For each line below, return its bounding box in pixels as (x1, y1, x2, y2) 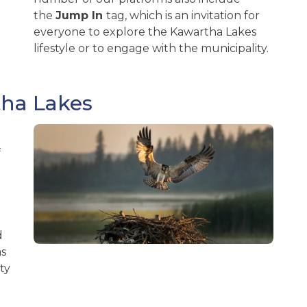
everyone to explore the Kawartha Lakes (34, 25, 256, 39)
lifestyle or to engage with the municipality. (34, 42, 269, 56)
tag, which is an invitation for (106, 9, 260, 23)
